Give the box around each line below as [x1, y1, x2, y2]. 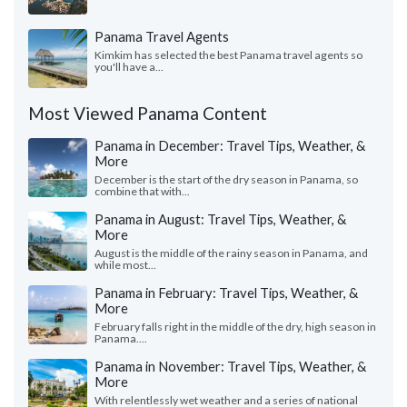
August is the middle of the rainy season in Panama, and [94, 246, 368, 261]
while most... [94, 258, 156, 273]
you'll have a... [94, 60, 164, 74]
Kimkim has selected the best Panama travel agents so [94, 48, 362, 63]
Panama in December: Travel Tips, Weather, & [94, 137, 365, 154]
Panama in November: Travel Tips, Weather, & [94, 358, 366, 375]
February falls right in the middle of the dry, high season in [94, 320, 376, 334]
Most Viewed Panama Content [28, 103, 267, 124]
